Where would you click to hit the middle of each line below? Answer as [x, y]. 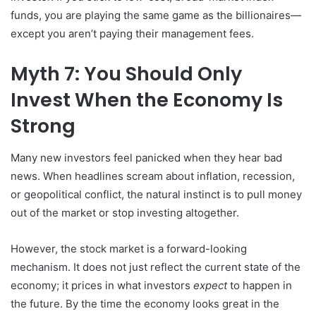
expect [210, 285]
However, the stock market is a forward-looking [129, 248]
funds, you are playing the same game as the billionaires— [156, 16]
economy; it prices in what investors [102, 285]
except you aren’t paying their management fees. [132, 34]
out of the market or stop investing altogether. [125, 212]
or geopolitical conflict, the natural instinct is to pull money [156, 194]
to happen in [260, 285]
